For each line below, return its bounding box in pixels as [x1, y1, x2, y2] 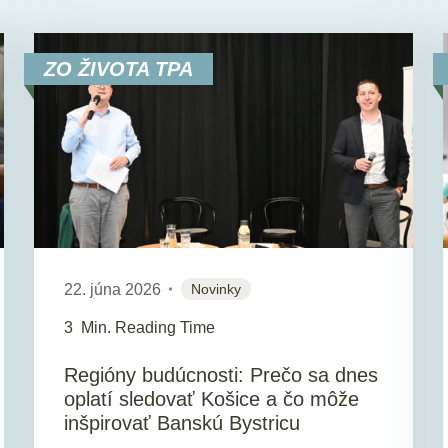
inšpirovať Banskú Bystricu [63, 411, 300, 434]
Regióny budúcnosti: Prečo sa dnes [63, 363, 378, 386]
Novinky [190, 280, 241, 297]
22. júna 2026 [63, 280, 161, 298]
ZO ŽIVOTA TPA [43, 57, 193, 80]
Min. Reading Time [80, 319, 215, 337]
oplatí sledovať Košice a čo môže [63, 387, 359, 410]
